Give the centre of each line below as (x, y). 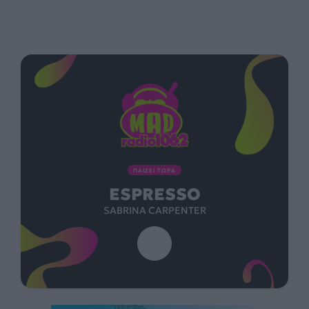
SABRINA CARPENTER (154, 211)
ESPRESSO (154, 195)
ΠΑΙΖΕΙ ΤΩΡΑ (154, 171)
